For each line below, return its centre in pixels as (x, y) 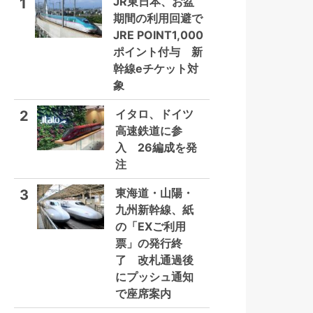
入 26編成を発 (156, 147)
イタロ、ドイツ (154, 114)
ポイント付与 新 (158, 52)
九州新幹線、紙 (154, 210)
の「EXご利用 (151, 226)
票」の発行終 (149, 243)
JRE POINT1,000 (158, 35)
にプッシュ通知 (154, 277)
